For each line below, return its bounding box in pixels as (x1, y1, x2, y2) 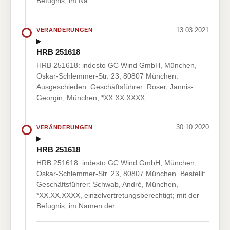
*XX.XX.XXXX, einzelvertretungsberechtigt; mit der (36, 190, 199, 199)
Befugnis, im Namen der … (36, 201, 124, 210)
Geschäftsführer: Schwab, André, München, (36, 180, 178, 188)
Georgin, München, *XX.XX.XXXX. (36, 93, 147, 102)
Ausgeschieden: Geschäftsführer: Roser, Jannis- (36, 83, 194, 91)
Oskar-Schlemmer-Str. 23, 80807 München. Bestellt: (36, 169, 206, 178)
